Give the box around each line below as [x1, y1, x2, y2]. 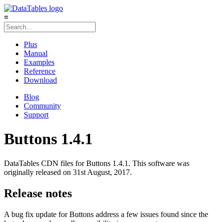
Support [24, 111, 49, 119]
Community [24, 102, 61, 110]
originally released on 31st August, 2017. [4, 167, 132, 176]
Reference [24, 67, 55, 75]
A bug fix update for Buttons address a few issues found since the [4, 210, 208, 219]
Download [24, 76, 57, 84]
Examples [24, 58, 55, 66]
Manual [24, 49, 48, 57]
